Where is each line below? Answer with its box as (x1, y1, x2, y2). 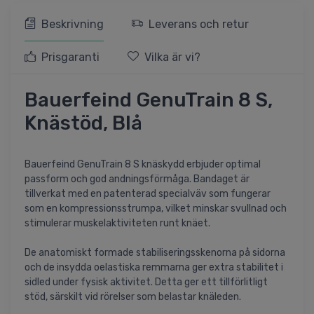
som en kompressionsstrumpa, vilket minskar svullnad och (25, 203, 287, 215)
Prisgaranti (41, 50, 100, 64)
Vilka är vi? (144, 50, 200, 64)
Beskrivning (41, 18, 104, 32)
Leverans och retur (149, 18, 249, 32)
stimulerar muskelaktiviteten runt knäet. (25, 217, 210, 230)
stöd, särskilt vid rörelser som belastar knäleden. (25, 291, 241, 303)
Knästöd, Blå (25, 111, 142, 135)
